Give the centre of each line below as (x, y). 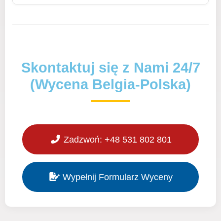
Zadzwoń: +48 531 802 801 (116, 139)
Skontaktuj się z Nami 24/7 (110, 68)
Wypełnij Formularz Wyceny (116, 177)
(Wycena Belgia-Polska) (110, 84)
